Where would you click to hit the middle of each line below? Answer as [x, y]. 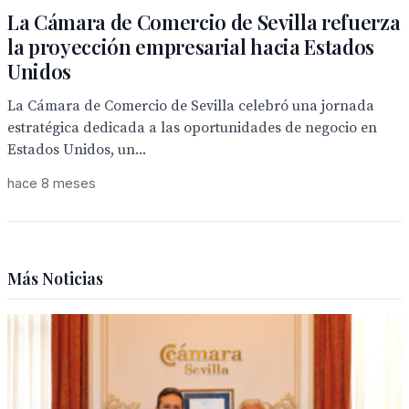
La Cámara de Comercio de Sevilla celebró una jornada [191, 106]
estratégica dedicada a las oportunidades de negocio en [192, 128]
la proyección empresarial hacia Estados [191, 47]
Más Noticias [55, 278]
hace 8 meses [52, 183]
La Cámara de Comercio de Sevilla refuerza [204, 22]
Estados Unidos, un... [77, 150]
